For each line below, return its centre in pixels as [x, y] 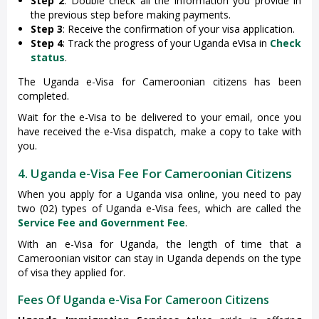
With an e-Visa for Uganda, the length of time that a [159, 244]
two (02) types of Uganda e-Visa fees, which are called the [159, 209]
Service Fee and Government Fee [101, 223]
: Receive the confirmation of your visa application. [179, 29]
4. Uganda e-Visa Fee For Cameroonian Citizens [155, 174]
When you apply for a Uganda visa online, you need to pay [159, 194]
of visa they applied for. [72, 273]
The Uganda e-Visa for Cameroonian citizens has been [159, 82]
